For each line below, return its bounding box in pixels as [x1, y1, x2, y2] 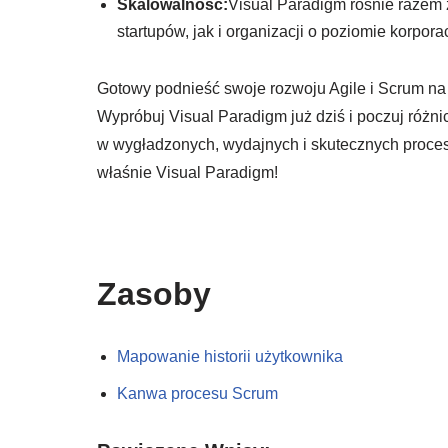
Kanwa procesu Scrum [117, 384, 278, 402]
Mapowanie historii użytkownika [117, 347, 343, 365]
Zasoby [97, 275, 211, 312]
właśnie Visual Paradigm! [97, 163, 278, 181]
